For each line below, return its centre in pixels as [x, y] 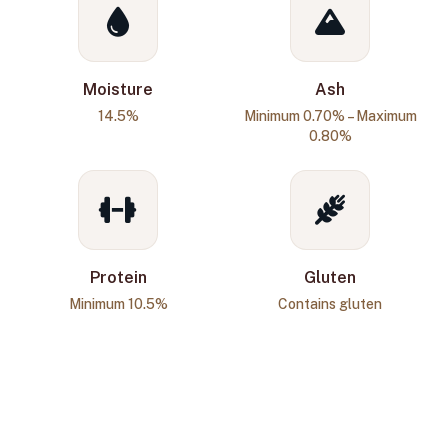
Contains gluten [330, 304]
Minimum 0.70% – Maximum [330, 116]
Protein [118, 277]
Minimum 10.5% [118, 304]
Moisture [118, 89]
